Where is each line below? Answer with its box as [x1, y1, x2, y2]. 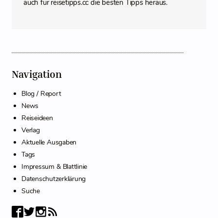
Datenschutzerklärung [21, 174, 86, 183]
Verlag [21, 126, 40, 135]
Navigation [12, 68, 62, 80]
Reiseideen [21, 113, 53, 123]
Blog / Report [21, 89, 61, 98]
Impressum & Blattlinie [21, 162, 87, 171]
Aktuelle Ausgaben [21, 138, 76, 147]
